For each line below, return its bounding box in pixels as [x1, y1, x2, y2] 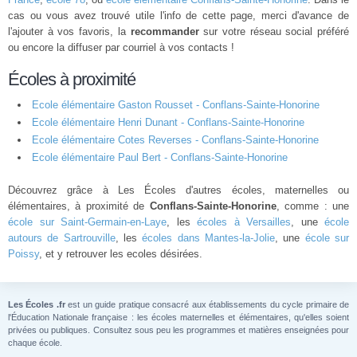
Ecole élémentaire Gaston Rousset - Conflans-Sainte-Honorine [32, 99, 320, 111]
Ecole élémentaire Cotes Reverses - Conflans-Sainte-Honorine [32, 134, 319, 146]
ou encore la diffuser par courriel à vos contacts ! [8, 41, 234, 53]
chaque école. [8, 338, 62, 347]
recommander [130, 25, 199, 37]
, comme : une [276, 200, 350, 212]
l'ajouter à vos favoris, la [8, 25, 131, 37]
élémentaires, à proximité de [8, 200, 150, 212]
